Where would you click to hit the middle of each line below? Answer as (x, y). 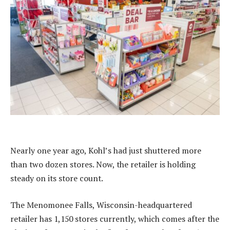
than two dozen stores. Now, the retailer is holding (103, 165)
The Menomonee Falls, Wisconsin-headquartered (101, 205)
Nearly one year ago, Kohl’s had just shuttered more (106, 151)
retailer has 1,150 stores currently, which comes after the (115, 218)
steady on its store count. (57, 178)
